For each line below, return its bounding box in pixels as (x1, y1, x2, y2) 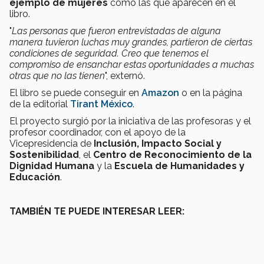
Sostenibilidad (9, 149, 79, 161)
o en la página (179, 87, 242, 99)
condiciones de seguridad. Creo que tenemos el (9, 48, 209, 60)
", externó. (105, 70, 145, 82)
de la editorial (9, 98, 70, 110)
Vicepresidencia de (9, 138, 94, 150)
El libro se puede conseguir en (9, 87, 141, 99)
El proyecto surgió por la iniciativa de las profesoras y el (9, 115, 251, 127)
